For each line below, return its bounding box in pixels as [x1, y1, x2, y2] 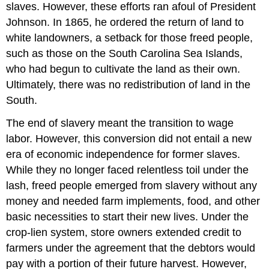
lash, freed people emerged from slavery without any [6, 180, 258, 192]
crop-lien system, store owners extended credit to [6, 226, 242, 239]
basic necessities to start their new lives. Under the [6, 211, 249, 223]
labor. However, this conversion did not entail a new [6, 133, 252, 145]
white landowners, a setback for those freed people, [6, 31, 253, 44]
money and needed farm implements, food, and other [6, 195, 261, 208]
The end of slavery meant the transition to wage [6, 117, 234, 130]
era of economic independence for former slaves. [6, 148, 241, 161]
